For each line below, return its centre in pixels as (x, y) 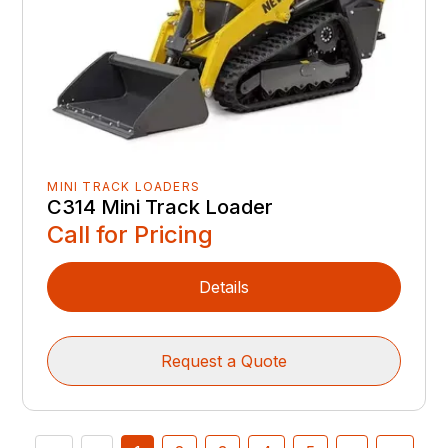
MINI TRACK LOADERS (124, 187)
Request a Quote (224, 361)
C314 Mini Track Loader (160, 207)
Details (224, 287)
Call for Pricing (130, 235)
